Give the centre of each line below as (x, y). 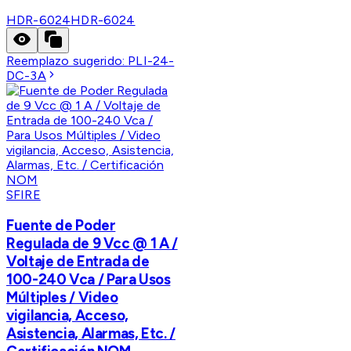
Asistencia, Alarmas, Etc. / (91, 334)
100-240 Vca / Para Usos (89, 280)
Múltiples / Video (62, 298)
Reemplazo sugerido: (67, 60)
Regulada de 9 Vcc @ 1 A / (92, 244)
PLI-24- (151, 60)
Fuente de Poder (61, 226)
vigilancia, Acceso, (67, 316)
